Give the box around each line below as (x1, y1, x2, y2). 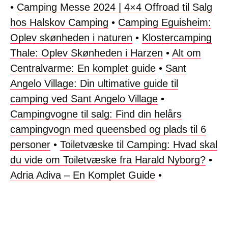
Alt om (172, 47, 201, 59)
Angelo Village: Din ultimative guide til (10, 77, 178, 89)
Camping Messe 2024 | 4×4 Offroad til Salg (17, 1, 212, 13)
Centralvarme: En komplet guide (10, 62, 156, 74)
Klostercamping (142, 32, 212, 43)
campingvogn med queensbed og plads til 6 (10, 123, 206, 135)
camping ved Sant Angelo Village (10, 93, 158, 104)
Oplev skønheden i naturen (10, 32, 132, 43)
